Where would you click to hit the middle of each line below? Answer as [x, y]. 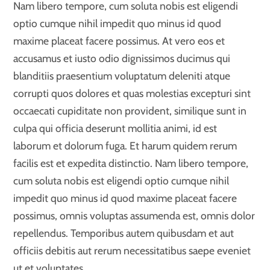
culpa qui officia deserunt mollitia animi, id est [115, 128]
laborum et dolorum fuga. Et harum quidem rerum [125, 145]
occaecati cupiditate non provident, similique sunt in [130, 110]
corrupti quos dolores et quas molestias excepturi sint [132, 93]
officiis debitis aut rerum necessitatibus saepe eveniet [132, 250]
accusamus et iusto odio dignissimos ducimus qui [122, 58]
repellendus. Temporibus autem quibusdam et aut [124, 233]
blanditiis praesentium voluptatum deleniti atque [122, 75]
